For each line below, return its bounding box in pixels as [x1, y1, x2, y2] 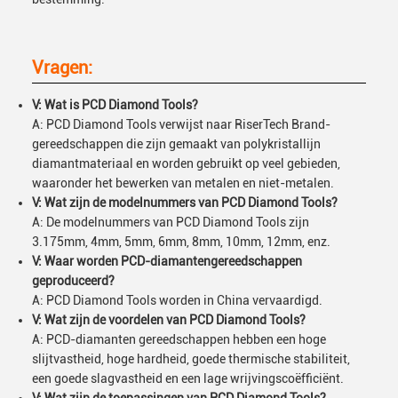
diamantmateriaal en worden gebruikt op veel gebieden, [32, 156, 340, 171]
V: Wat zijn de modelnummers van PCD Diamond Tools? [32, 195, 338, 210]
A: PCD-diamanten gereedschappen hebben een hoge [32, 332, 326, 346]
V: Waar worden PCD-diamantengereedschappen [32, 254, 302, 268]
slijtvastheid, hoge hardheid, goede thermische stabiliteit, [32, 352, 350, 366]
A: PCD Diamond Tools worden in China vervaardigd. [32, 293, 322, 307]
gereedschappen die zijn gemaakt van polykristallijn [32, 137, 321, 151]
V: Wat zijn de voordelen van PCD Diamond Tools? [32, 313, 306, 327]
